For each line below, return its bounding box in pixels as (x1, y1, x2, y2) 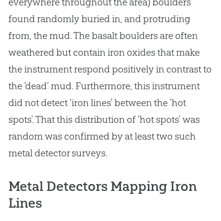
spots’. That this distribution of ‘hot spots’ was (8, 113, 200, 126)
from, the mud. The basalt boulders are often (8, 30, 198, 42)
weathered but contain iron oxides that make (8, 46, 200, 59)
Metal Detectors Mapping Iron (8, 178, 197, 195)
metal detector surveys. (8, 147, 108, 159)
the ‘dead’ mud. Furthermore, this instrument (8, 80, 200, 92)
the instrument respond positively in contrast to (8, 63, 212, 75)
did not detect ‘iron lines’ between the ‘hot (8, 97, 186, 109)
